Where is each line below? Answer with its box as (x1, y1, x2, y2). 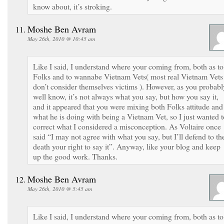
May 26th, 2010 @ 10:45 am (27, 34, 95, 42)
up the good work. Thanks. (33, 150, 117, 161)
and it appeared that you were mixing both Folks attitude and (33, 100, 223, 111)
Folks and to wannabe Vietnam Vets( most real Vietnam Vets (33, 70, 223, 81)
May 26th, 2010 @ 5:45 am (27, 184, 92, 192)
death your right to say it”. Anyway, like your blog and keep (33, 140, 220, 151)
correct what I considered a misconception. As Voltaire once (33, 120, 221, 131)
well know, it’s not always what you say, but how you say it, (33, 90, 218, 101)
